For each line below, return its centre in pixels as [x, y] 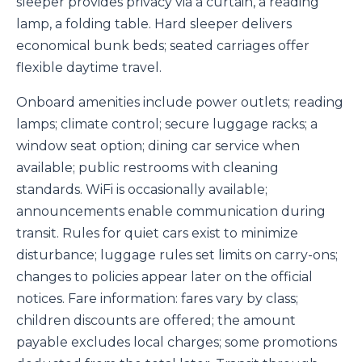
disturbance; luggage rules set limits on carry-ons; [177, 255]
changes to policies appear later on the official [164, 277]
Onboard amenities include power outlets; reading [180, 103]
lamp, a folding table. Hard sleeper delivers [154, 24]
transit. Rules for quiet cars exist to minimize [157, 234]
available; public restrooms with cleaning [147, 168]
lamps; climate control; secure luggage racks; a [167, 124]
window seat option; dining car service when [158, 146]
